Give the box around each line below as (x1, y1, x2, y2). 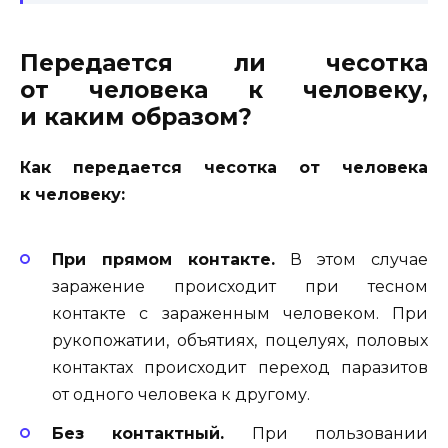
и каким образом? (20, 103, 252, 132)
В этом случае (275, 250, 428, 270)
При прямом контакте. (52, 250, 275, 270)
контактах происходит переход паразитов (52, 358, 428, 378)
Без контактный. (52, 423, 225, 443)
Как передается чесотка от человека (20, 158, 428, 178)
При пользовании (224, 423, 429, 443)
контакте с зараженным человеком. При (52, 304, 428, 324)
